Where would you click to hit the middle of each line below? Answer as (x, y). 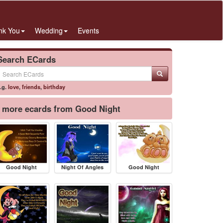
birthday (54, 87)
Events (88, 30)
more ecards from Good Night (61, 109)
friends (31, 87)
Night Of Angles (83, 167)
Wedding (49, 30)
